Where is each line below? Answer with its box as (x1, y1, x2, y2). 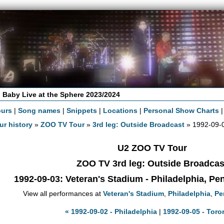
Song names (18, 106, 61, 114)
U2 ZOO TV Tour (117, 142, 187, 153)
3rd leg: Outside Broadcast (92, 120, 185, 128)
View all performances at (23, 189, 103, 197)
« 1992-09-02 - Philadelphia (64, 207, 157, 215)
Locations (103, 106, 138, 114)
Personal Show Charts (143, 106, 219, 114)
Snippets (66, 106, 97, 114)
